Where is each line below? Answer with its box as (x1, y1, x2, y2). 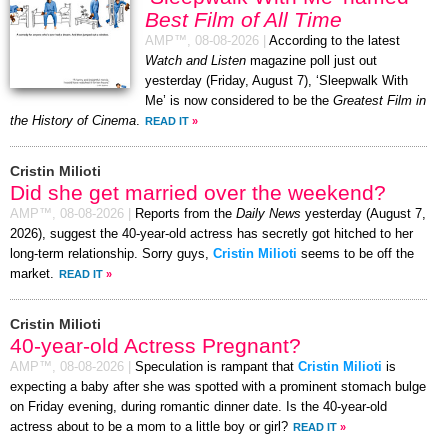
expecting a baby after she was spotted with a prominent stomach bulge (10, 379, 426, 394)
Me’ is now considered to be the (145, 93, 333, 108)
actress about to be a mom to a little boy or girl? (10, 419, 288, 434)
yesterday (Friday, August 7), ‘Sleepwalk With (145, 73, 408, 88)
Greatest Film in (333, 93, 426, 108)
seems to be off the (297, 246, 414, 261)
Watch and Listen (145, 53, 246, 68)
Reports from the (135, 206, 236, 221)
